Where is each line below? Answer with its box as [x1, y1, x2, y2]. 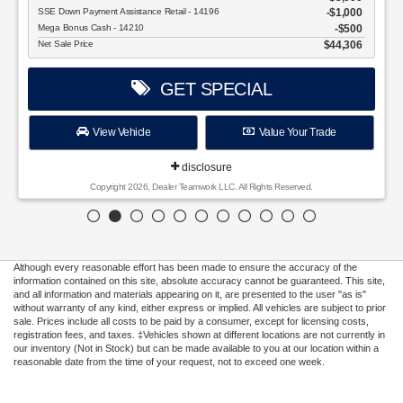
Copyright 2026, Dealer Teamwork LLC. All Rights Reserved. [90, 182, 313, 193]
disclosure [179, 161, 232, 175]
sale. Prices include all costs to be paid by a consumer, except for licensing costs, [13, 316, 369, 327]
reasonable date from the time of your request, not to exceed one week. [13, 356, 325, 368]
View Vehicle [88, 126, 151, 139]
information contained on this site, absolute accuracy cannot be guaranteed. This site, [13, 275, 385, 287]
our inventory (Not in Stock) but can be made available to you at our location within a [13, 343, 379, 354]
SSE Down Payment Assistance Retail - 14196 [38, 6, 222, 17]
